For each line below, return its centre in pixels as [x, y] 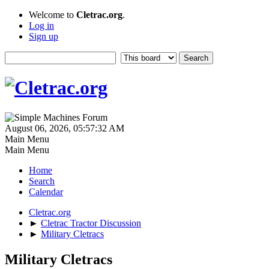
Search [42, 181]
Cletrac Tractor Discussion [91, 223]
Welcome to [53, 15]
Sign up [44, 36]
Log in [41, 26]
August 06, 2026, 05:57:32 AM [65, 128]
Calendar [46, 192]
